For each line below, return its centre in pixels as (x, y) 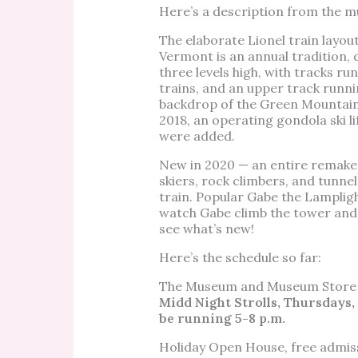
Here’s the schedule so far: (240, 258)
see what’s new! (206, 229)
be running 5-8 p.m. (223, 318)
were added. (197, 136)
